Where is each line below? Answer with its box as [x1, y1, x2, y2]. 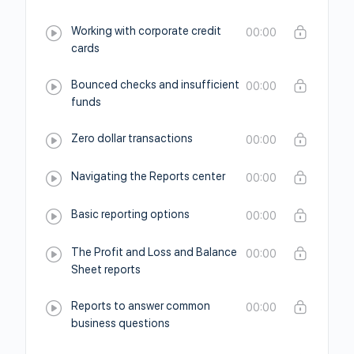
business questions [71, 317, 170, 330]
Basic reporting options [71, 208, 190, 220]
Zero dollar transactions [71, 132, 193, 145]
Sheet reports [71, 263, 141, 276]
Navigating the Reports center [71, 170, 225, 183]
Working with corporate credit [71, 24, 221, 37]
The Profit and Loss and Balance [71, 246, 237, 258]
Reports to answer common [71, 299, 210, 312]
